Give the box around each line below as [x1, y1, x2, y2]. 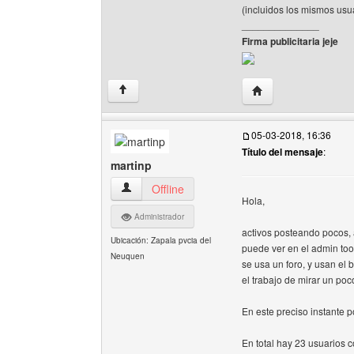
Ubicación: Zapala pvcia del [111, 235, 211, 246]
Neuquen [111, 250, 145, 262]
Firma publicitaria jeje [242, 34, 338, 48]
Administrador [132, 211, 184, 222]
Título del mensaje [242, 145, 323, 159]
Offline [152, 181, 184, 197]
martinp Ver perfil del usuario [120, 180, 264, 196]
